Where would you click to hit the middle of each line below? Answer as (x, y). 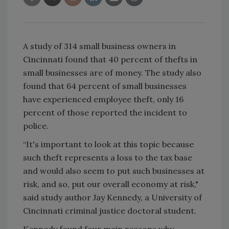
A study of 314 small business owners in (99, 46)
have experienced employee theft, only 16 (103, 99)
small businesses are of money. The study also (112, 72)
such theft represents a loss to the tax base (108, 157)
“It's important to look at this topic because (108, 144)
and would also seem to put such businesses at (114, 170)
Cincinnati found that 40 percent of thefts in (110, 59)
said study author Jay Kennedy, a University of (112, 197)
